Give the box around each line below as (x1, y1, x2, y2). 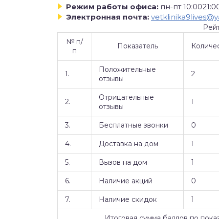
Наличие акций (99, 176, 153, 185)
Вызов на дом (99, 157, 147, 167)
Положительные (99, 65, 156, 74)
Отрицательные (99, 92, 154, 102)
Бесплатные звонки (99, 120, 168, 130)
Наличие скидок (99, 195, 157, 204)
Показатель (117, 41, 158, 50)
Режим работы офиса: (66, 1, 158, 11)
